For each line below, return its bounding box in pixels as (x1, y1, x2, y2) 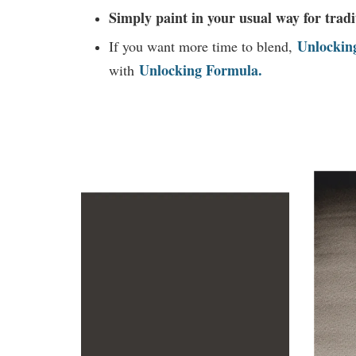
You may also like (81, 130, 201, 153)
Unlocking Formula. (139, 59, 271, 80)
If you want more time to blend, (109, 36, 292, 56)
